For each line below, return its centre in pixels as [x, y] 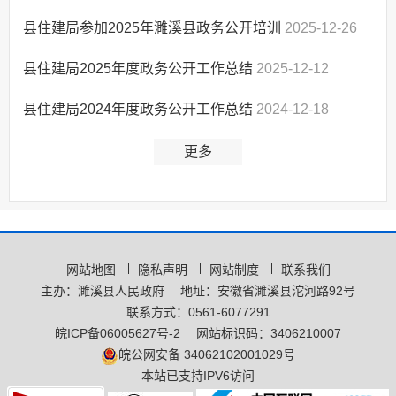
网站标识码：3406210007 [269, 334]
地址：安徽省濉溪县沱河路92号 [268, 291]
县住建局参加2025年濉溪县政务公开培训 [154, 27]
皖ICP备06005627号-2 [118, 334]
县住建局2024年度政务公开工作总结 [140, 109]
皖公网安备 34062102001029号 [207, 355]
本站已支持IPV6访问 [198, 376]
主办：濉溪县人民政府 [103, 291]
